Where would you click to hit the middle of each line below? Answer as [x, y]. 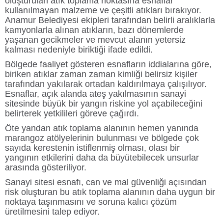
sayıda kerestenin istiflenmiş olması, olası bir [92, 148]
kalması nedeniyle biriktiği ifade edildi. [79, 50]
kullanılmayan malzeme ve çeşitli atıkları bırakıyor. [103, 10]
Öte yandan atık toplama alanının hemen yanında [102, 128]
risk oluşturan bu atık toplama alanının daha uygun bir [110, 192]
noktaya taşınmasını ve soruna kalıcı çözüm [91, 202]
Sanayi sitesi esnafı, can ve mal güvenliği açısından [106, 182]
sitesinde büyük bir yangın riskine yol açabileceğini [104, 104]
